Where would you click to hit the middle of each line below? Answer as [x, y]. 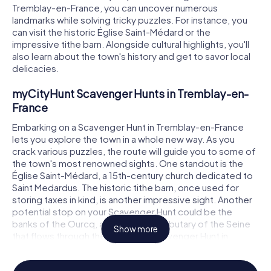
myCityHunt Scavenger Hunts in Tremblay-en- [130, 94]
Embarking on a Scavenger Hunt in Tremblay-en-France [128, 126]
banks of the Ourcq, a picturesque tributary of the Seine [131, 223]
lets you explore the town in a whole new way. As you [123, 139]
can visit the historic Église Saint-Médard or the [111, 32]
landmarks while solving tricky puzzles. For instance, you [130, 20]
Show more [135, 229]
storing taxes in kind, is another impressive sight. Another [132, 199]
